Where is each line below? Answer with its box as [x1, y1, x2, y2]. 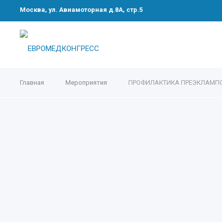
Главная [20, 78, 44, 86]
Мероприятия [65, 78, 107, 86]
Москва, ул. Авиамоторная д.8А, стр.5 [20, 6, 143, 13]
